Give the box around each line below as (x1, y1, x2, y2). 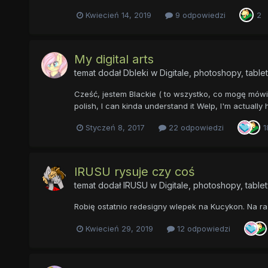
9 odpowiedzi (172, 10, 226, 20)
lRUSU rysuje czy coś (74, 165, 195, 179)
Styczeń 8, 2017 (85, 122, 145, 132)
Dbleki (123, 68, 148, 78)
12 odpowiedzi (174, 223, 230, 233)
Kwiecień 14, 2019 (85, 10, 151, 20)
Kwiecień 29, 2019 (85, 223, 153, 233)
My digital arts (74, 52, 154, 67)
